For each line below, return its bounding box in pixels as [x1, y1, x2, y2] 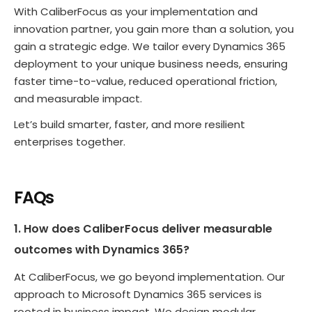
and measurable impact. [14, 91, 142, 107]
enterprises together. [14, 134, 125, 149]
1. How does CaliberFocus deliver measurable [14, 220, 272, 237]
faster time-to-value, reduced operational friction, [14, 74, 277, 89]
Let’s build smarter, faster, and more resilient [14, 116, 245, 132]
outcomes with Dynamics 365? [14, 241, 189, 258]
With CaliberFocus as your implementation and [14, 4, 258, 19]
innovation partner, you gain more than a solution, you [14, 22, 294, 37]
